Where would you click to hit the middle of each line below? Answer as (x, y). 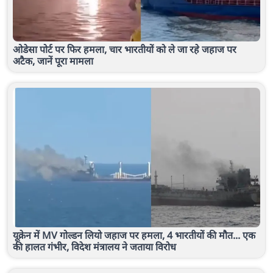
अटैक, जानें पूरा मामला (53, 61)
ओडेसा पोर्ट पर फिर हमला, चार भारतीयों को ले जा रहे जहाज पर (125, 50)
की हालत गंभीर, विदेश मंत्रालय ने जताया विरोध (94, 246)
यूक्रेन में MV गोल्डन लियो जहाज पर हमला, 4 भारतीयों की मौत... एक (134, 235)
